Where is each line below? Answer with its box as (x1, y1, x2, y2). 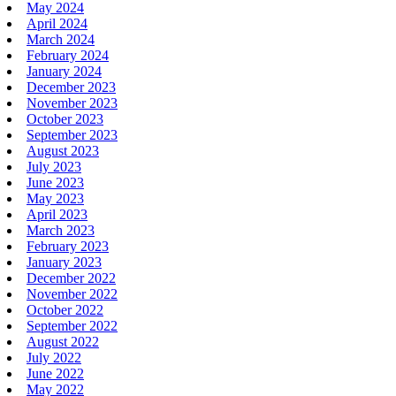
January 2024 (27, 63, 102, 79)
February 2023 (27, 238, 109, 254)
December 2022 (27, 270, 116, 286)
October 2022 (27, 301, 103, 317)
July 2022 (27, 349, 81, 365)
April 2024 (27, 15, 88, 31)
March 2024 (27, 31, 95, 47)
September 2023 (27, 126, 118, 142)
